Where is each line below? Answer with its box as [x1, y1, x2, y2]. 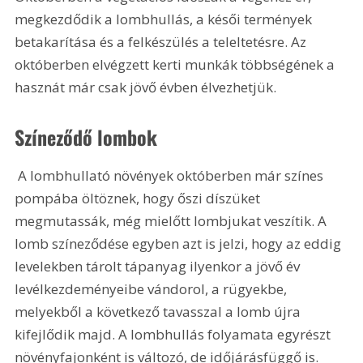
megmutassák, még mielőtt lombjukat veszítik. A [15, 211, 331, 231]
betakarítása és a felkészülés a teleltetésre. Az [15, 32, 310, 51]
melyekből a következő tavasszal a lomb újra [15, 302, 305, 322]
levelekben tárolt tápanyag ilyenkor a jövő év [15, 257, 304, 276]
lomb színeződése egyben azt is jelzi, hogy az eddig [15, 234, 345, 254]
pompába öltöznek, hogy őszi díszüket [15, 189, 264, 208]
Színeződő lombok [15, 122, 158, 152]
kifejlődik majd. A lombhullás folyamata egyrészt [15, 325, 335, 344]
